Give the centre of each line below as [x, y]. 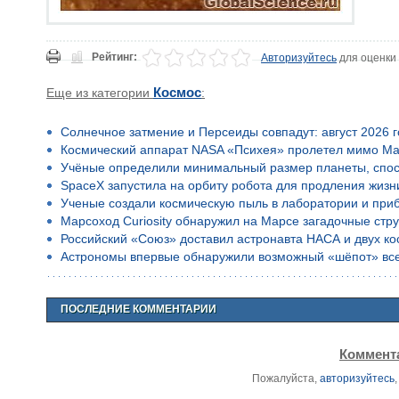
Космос [177, 93]
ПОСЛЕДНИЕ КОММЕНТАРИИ [138, 309]
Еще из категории [98, 93]
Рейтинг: [114, 57]
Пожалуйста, [286, 378]
